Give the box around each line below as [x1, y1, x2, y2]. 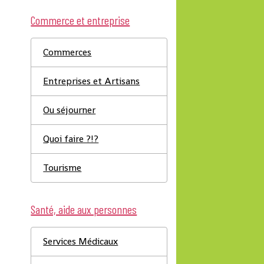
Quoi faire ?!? [43, 133, 99, 145]
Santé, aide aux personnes [31, 202, 137, 216]
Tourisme [43, 161, 82, 174]
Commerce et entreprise [31, 13, 130, 27]
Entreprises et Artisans [43, 75, 140, 87]
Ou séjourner [43, 104, 96, 116]
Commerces [43, 46, 92, 58]
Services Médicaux [43, 235, 118, 247]
